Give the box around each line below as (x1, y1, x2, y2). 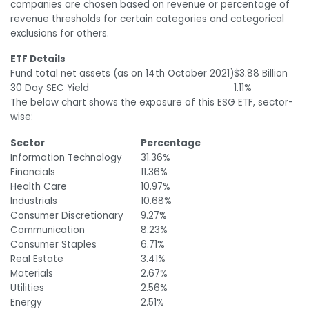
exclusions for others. (10, 26, 109, 40)
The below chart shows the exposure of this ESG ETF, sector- (10, 96, 293, 110)
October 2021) (165, 67, 234, 81)
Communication (10, 223, 88, 237)
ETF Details (10, 52, 66, 66)
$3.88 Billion (234, 67, 288, 81)
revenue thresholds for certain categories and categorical (10, 12, 284, 26)
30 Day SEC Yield (10, 81, 89, 95)
